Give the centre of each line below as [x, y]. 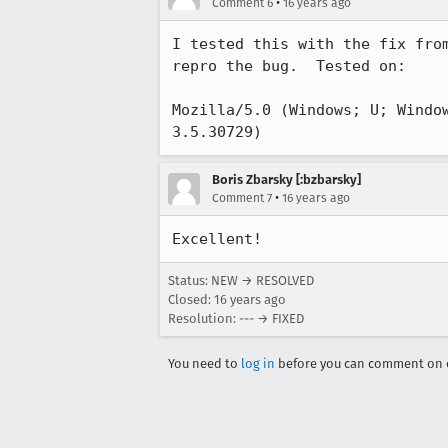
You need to [204, 363]
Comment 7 [242, 198]
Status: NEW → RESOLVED [241, 280]
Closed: [191, 299]
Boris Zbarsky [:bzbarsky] [286, 179]
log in [258, 363]
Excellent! [217, 239]
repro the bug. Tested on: [289, 66]
